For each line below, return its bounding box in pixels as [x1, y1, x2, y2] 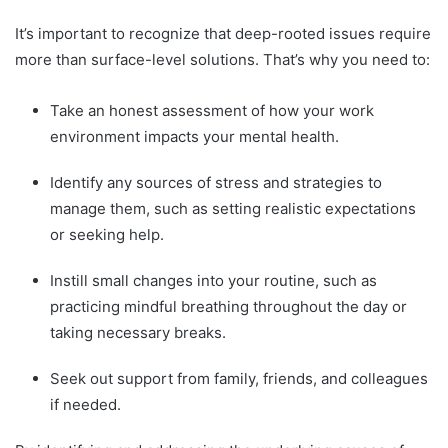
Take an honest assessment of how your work [50, 101, 374, 120]
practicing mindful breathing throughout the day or [50, 297, 407, 316]
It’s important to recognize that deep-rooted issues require [15, 24, 431, 43]
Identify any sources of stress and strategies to [50, 173, 382, 192]
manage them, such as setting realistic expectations [50, 199, 416, 218]
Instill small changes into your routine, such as [50, 271, 377, 290]
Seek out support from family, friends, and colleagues [50, 369, 428, 388]
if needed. [50, 395, 121, 414]
